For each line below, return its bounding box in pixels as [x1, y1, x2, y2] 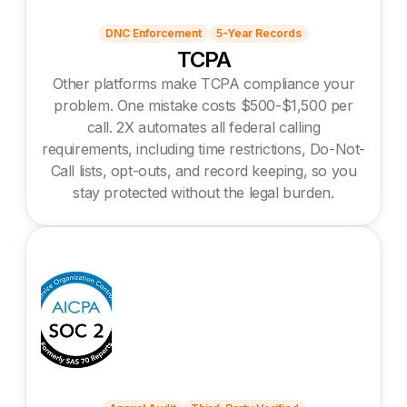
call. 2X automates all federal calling [86, 117, 321, 136]
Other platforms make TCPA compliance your [52, 74, 355, 93]
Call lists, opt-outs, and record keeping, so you [50, 161, 357, 180]
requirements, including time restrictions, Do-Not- [41, 139, 365, 158]
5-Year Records [216, 25, 302, 40]
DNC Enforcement [105, 25, 202, 40]
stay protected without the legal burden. [73, 183, 334, 202]
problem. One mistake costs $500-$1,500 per [54, 95, 353, 114]
